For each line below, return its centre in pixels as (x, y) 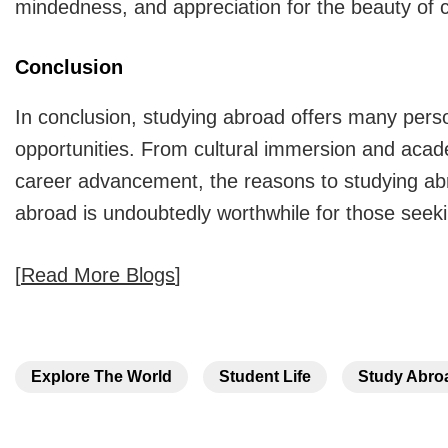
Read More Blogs (98, 275)
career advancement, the (126, 181)
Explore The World (101, 377)
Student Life (265, 377)
